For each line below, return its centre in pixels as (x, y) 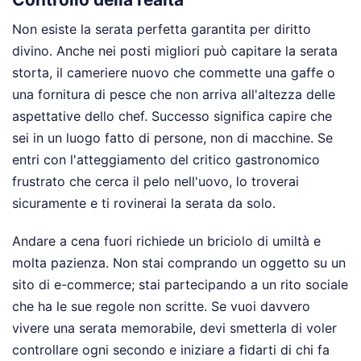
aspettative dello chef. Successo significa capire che (172, 116)
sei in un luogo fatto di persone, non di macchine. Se (172, 138)
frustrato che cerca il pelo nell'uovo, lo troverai (156, 182)
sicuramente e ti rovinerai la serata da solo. (144, 203)
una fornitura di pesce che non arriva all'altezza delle (174, 95)
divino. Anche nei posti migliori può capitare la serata (175, 51)
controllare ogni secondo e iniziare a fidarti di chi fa (171, 350)
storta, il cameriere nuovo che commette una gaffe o (174, 73)
